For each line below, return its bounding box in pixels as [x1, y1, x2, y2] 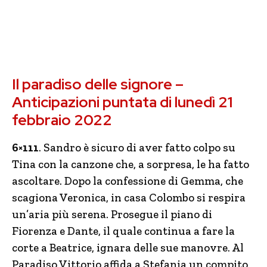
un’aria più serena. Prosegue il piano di [12, 207, 212, 221]
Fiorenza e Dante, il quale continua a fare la [12, 224, 235, 238]
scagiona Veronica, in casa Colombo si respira [12, 191, 246, 204]
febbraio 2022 [12, 110, 112, 130]
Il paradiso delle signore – [12, 74, 184, 94]
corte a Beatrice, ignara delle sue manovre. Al [12, 241, 244, 254]
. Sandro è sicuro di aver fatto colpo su [39, 141, 235, 154]
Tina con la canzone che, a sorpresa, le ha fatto [12, 157, 249, 171]
